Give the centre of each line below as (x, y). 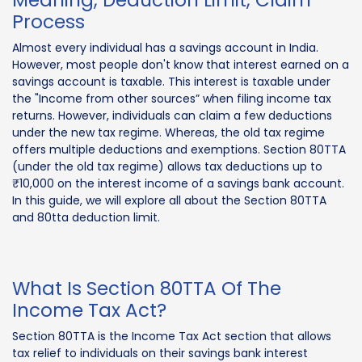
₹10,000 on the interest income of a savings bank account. (178, 183)
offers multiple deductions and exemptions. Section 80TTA (179, 149)
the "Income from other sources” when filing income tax (172, 98)
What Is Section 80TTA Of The (147, 288)
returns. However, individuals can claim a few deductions (172, 115)
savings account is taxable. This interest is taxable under (171, 81)
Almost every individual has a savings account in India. (165, 47)
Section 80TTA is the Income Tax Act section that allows (172, 336)
